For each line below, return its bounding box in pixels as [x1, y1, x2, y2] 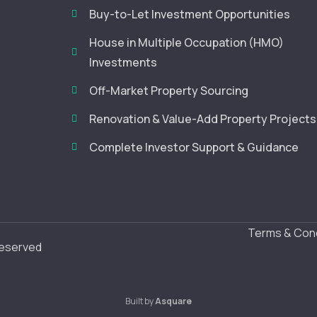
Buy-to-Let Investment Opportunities [89, 6, 291, 22]
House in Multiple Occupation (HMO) [89, 35, 284, 50]
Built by [125, 295, 155, 307]
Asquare [155, 295, 192, 307]
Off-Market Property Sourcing [89, 83, 249, 98]
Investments [89, 54, 158, 70]
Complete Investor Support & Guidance [89, 139, 299, 155]
